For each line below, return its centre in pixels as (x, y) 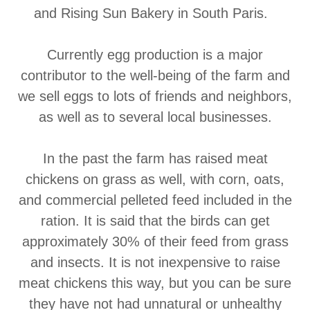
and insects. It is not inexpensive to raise (155, 262)
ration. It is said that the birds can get (155, 221)
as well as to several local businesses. (155, 117)
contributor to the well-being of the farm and (155, 75)
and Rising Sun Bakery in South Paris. (155, 13)
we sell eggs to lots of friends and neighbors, (155, 96)
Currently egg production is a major (155, 55)
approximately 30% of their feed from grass (155, 241)
